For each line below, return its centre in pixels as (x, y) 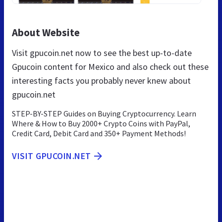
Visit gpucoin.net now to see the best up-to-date (102, 53)
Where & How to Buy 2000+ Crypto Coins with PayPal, (101, 123)
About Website (46, 32)
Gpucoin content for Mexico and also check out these (110, 66)
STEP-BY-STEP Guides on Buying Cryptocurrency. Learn (104, 113)
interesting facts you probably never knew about (101, 80)
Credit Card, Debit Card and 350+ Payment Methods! (99, 133)
